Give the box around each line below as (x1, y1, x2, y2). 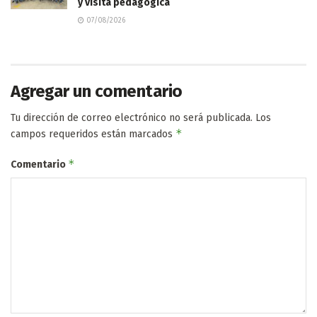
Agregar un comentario (11, 81, 183, 102)
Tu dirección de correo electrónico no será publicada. (11, 112, 253, 125)
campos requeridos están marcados (11, 128, 175, 141)
